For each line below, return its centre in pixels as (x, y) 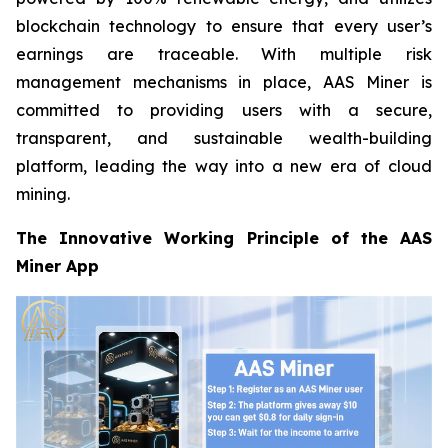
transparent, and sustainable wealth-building (224, 138)
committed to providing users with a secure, (224, 110)
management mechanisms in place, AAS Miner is (224, 82)
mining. (43, 194)
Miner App (57, 266)
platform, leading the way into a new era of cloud (224, 166)
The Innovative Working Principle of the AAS (224, 238)
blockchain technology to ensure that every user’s (224, 26)
